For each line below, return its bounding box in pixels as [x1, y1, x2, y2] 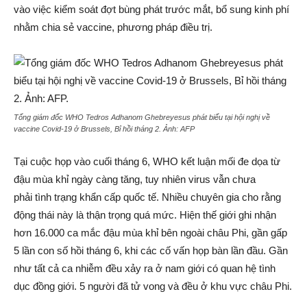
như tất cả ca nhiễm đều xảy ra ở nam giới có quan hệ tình [14, 262, 275, 274]
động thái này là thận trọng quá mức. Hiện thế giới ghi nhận [14, 209, 276, 221]
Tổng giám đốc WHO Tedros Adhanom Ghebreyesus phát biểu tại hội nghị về [14, 113, 270, 121]
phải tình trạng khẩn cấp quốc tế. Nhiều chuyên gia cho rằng [14, 191, 281, 203]
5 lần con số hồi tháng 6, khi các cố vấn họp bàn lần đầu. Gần [14, 245, 288, 256]
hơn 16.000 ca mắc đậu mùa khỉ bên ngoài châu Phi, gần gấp [14, 227, 287, 238]
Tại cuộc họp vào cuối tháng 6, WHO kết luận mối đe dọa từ [14, 156, 280, 167]
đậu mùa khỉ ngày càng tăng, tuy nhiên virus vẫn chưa [14, 173, 256, 185]
